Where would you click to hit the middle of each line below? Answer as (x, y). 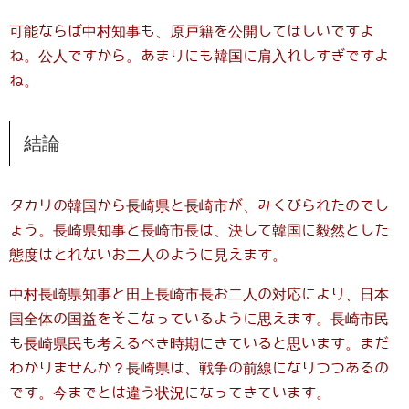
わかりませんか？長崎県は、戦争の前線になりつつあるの (199, 368)
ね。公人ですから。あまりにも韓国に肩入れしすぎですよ (199, 56)
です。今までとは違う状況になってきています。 (170, 393)
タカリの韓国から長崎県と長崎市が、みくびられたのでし (199, 205)
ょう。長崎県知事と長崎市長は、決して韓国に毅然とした (199, 230)
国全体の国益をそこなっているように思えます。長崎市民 (199, 319)
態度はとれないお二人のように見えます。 (148, 255)
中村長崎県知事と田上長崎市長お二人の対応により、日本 (199, 294)
